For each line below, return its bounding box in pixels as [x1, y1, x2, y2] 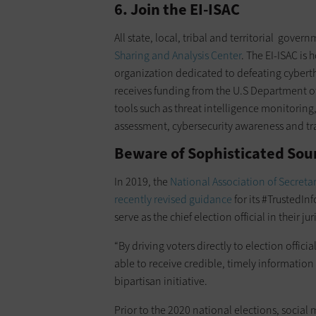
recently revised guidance [114, 191, 232, 207]
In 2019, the [114, 174, 170, 189]
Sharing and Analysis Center [114, 47, 241, 63]
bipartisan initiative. [114, 273, 207, 288]
